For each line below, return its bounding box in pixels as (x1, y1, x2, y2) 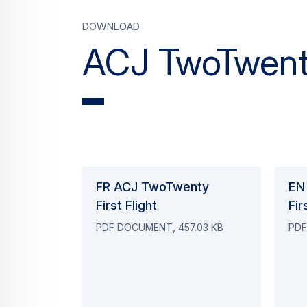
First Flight (96, 198, 157, 212)
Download (82, 16, 140, 34)
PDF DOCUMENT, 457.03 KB (96, 221, 223, 233)
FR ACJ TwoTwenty (96, 180, 209, 194)
